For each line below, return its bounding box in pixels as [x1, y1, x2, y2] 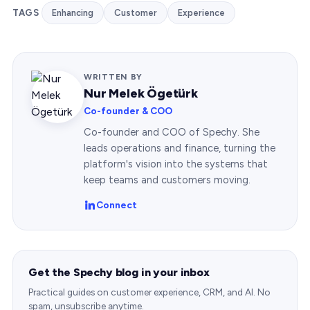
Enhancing [52, 7, 94, 18]
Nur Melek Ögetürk [84, 85, 198, 101]
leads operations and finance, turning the [84, 141, 275, 154]
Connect [96, 199, 137, 210]
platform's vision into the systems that [84, 157, 268, 170]
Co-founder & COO [84, 104, 172, 116]
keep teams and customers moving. [84, 173, 250, 186]
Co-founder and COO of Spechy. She [84, 125, 259, 138]
